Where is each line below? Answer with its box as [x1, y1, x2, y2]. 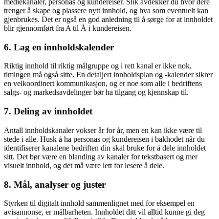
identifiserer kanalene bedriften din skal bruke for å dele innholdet [4, 143, 206, 152]
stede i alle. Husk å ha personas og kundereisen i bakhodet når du [4, 134, 205, 143]
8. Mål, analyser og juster [4, 179, 106, 190]
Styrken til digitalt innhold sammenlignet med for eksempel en [4, 199, 195, 208]
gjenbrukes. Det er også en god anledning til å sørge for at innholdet [4, 15, 213, 23]
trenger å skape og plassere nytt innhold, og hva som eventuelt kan [4, 6, 208, 15]
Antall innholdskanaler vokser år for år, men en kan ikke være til [4, 126, 202, 134]
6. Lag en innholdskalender [4, 42, 114, 52]
